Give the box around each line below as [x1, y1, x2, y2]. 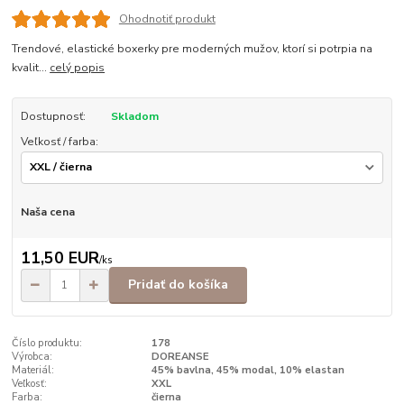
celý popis [50, 60, 106, 75]
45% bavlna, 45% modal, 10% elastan [151, 363, 344, 377]
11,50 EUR [20, 247, 99, 270]
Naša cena [20, 205, 75, 220]
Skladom [110, 108, 159, 124]
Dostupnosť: [20, 108, 86, 124]
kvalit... [12, 60, 50, 75]
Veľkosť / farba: [20, 133, 98, 149]
